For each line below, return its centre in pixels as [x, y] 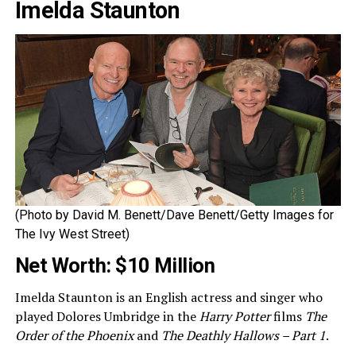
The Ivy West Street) [72, 234]
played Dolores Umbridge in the [107, 316]
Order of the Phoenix [74, 335]
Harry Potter [234, 316]
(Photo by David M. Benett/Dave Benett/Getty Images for [174, 215]
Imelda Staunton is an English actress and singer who [168, 297]
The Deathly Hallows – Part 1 [243, 335]
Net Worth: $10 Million [115, 265]
